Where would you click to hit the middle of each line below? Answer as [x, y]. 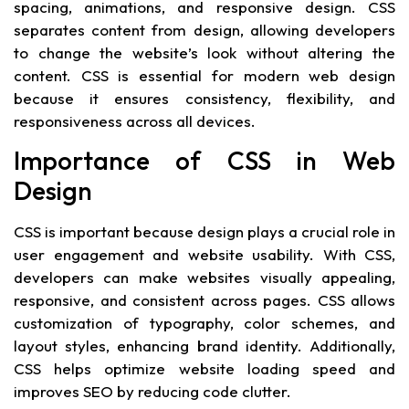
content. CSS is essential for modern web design [204, 75]
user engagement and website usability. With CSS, [204, 255]
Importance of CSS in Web [204, 161]
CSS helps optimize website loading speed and [204, 369]
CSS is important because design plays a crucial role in [204, 232]
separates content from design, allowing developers [204, 29]
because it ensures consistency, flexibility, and [204, 98]
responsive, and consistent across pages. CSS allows [204, 300]
